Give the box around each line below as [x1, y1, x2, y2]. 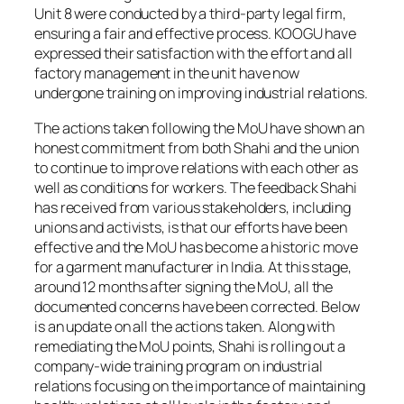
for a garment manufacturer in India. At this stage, [34, 256, 352, 277]
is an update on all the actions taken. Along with [34, 316, 335, 336]
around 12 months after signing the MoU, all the [34, 276, 334, 297]
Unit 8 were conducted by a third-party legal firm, [34, 4, 346, 24]
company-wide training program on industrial [34, 355, 323, 376]
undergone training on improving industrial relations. [34, 83, 368, 104]
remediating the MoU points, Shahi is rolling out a [34, 335, 345, 356]
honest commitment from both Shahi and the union [34, 137, 360, 158]
